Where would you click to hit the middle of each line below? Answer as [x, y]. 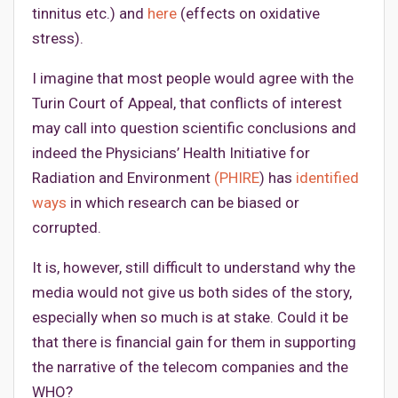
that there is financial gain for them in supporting [194, 342]
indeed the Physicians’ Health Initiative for [171, 153]
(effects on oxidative [248, 14]
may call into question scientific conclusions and [194, 128]
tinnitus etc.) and [90, 14]
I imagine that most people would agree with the [193, 79]
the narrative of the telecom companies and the [190, 367]
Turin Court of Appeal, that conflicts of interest [187, 103]
